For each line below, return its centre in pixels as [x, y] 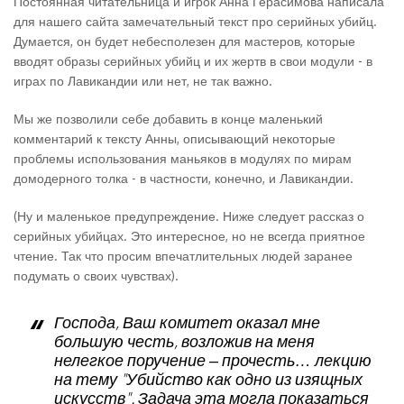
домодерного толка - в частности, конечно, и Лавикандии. [184, 178]
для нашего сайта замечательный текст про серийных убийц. [195, 21]
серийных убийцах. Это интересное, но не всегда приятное [189, 236]
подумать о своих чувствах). [96, 275]
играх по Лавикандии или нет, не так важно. [143, 81]
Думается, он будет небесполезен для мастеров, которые [184, 41]
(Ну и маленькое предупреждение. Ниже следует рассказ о [189, 216]
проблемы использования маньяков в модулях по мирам [183, 158]
